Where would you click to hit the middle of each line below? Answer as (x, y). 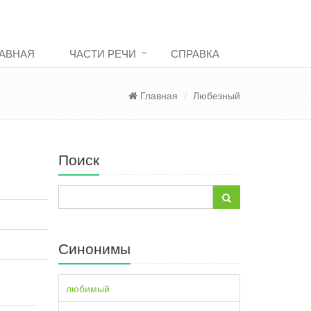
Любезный (217, 95)
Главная (158, 95)
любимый (87, 288)
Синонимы (94, 248)
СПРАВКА (195, 53)
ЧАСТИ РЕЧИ (103, 53)
